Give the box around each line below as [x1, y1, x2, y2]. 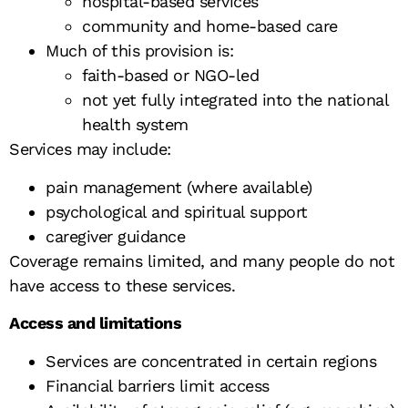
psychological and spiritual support [46, 201, 308, 221]
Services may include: [9, 139, 171, 159]
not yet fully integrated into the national [82, 90, 388, 110]
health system [82, 115, 189, 135]
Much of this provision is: [46, 41, 233, 61]
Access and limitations [9, 313, 181, 333]
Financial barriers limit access [46, 375, 270, 395]
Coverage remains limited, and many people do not [9, 250, 394, 270]
